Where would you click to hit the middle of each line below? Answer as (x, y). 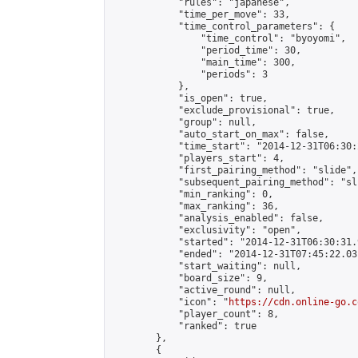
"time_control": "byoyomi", (229, 38)
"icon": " (170, 302)
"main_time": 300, (203, 62)
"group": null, (184, 122)
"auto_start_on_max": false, (220, 134)
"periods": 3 (189, 74)
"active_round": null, (203, 290)
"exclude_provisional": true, (223, 110)
